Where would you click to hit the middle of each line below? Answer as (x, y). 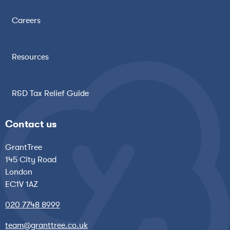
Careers (26, 20)
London (19, 172)
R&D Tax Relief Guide (50, 93)
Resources (30, 57)
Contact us (31, 124)
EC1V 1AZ (22, 184)
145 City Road (31, 159)
